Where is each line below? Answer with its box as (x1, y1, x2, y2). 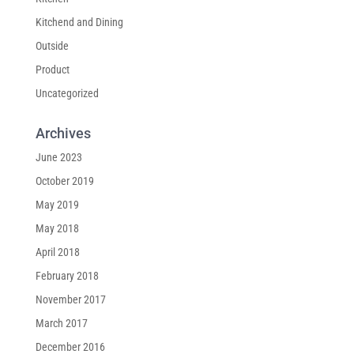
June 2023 (35, 150, 82, 164)
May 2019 (35, 198, 79, 211)
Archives (35, 124, 91, 141)
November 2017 (35, 292, 106, 306)
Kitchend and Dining (35, 15, 123, 28)
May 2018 (35, 221, 79, 235)
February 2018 (35, 269, 99, 282)
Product (35, 62, 70, 76)
